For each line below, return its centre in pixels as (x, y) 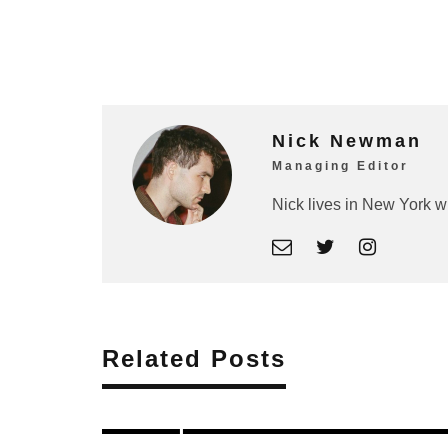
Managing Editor (340, 166)
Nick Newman (347, 141)
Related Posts (194, 358)
